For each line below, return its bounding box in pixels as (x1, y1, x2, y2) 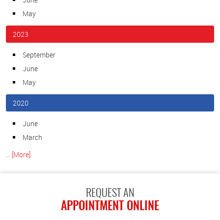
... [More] (6, 149, 30, 159)
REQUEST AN (86, 188, 134, 199)
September (23, 50, 55, 59)
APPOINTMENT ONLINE (61, 201, 159, 213)
